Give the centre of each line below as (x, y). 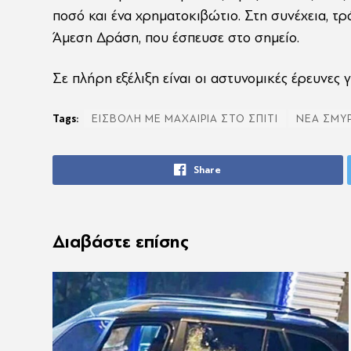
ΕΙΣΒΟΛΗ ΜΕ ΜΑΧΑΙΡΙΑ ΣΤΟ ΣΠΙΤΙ (185, 118)
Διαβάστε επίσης (120, 241)
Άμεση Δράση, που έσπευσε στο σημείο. (175, 38)
